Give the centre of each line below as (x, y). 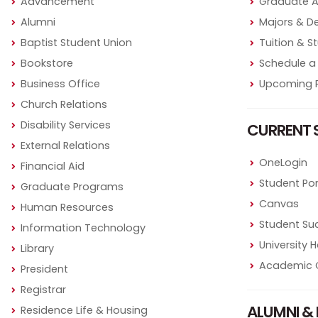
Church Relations (64, 105)
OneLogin (283, 163)
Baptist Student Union (76, 43)
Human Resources (67, 208)
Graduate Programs (72, 187)
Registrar (43, 290)
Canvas (279, 204)
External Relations (65, 146)
